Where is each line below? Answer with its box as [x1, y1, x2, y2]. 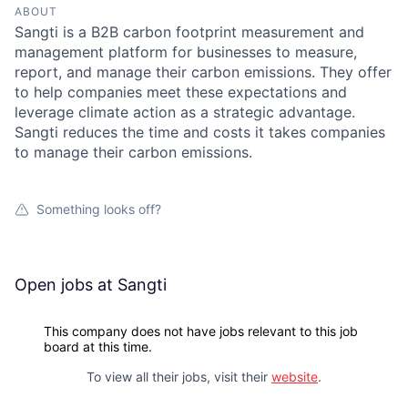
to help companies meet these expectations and [15, 83, 347, 101]
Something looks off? [36, 201, 161, 217]
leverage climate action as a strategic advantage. [15, 103, 355, 121]
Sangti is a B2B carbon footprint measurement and [15, 23, 364, 41]
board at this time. [44, 339, 152, 354]
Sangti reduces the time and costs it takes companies [15, 123, 385, 141]
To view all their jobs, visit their [87, 369, 271, 384]
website [271, 369, 318, 384]
